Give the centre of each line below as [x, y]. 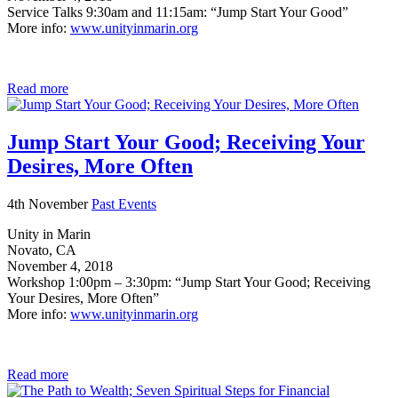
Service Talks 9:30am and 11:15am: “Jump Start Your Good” [178, 12]
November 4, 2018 [60, 266]
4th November [49, 203]
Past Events [124, 203]
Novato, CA [42, 250]
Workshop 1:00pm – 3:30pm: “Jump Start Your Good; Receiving [189, 282]
